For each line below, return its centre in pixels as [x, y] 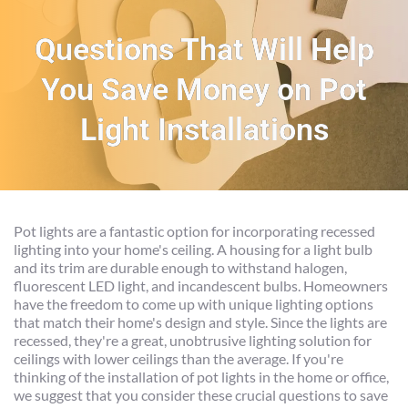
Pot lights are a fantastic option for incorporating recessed [194, 231]
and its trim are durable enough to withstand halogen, [180, 268]
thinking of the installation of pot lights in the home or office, [201, 377]
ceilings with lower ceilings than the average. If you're [178, 359]
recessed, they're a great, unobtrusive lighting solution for [193, 341]
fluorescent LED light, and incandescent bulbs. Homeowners [201, 286]
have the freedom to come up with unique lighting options [194, 304]
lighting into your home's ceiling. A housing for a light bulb [193, 250]
